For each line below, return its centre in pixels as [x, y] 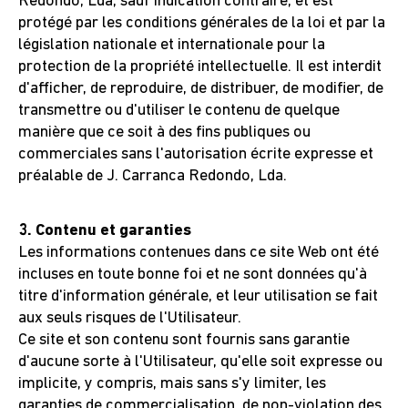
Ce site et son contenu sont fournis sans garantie [184, 340]
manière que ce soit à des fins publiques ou [164, 133]
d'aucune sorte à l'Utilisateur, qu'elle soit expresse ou [200, 362]
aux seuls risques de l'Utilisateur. [130, 318]
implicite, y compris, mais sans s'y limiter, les [172, 384]
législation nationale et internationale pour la [172, 45]
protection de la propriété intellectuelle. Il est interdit [200, 67]
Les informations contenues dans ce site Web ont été [199, 253]
